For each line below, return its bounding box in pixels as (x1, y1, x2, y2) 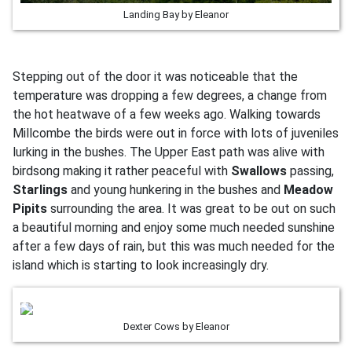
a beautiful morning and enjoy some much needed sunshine (13, 220, 335, 235)
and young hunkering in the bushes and (68, 182, 284, 197)
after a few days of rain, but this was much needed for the (13, 239, 335, 254)
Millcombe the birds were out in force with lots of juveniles (13, 126, 339, 141)
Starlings (13, 182, 68, 197)
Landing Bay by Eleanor (123, 9, 229, 20)
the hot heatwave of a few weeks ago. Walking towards (13, 107, 321, 122)
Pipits (13, 201, 47, 216)
